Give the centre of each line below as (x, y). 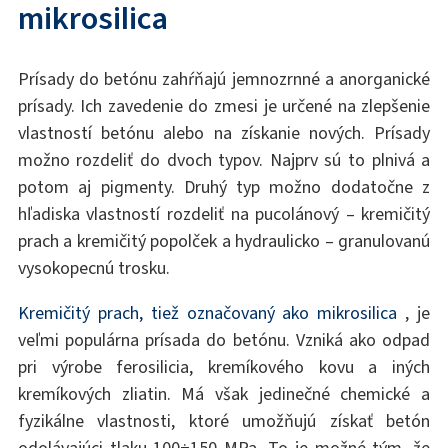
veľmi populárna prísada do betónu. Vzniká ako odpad (224, 340)
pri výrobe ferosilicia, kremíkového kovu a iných (224, 367)
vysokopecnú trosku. (93, 268)
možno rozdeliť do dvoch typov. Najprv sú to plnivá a (224, 160)
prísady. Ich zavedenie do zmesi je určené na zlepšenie (224, 106)
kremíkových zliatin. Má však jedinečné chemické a (224, 394)
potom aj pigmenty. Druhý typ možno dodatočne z (224, 187)
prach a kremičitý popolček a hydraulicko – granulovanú (224, 241)
